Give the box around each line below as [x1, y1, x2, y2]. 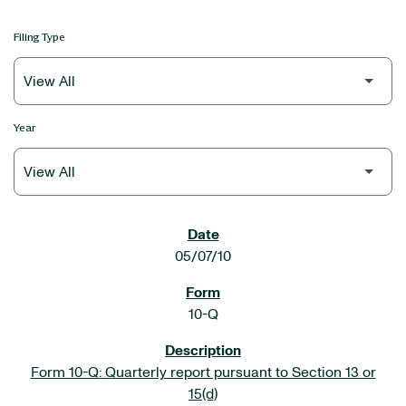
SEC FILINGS [29, 229, 105, 242]
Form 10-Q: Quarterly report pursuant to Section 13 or [30, 365, 376, 380]
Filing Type [14, 30, 65, 43]
